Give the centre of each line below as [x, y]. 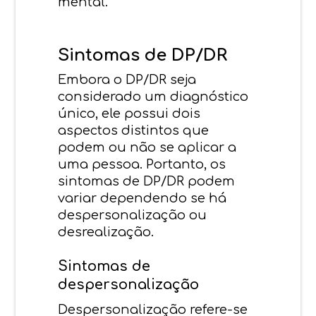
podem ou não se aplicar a [147, 147]
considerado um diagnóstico [153, 96]
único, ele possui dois [129, 113]
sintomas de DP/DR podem [147, 181]
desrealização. [106, 232]
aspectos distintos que [134, 130]
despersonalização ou [133, 215]
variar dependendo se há [142, 198]
